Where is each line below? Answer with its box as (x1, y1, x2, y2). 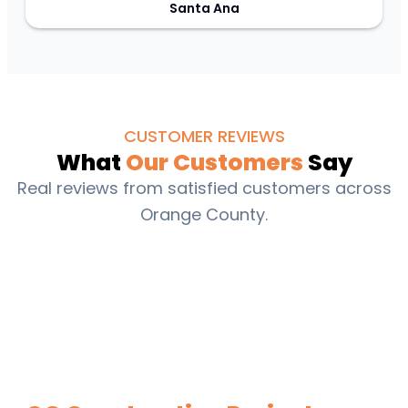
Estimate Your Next (25, 371, 251, 403)
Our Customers (125, 147, 303, 179)
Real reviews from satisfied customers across (16, 177, 392, 200)
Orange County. (140, 203, 268, 227)
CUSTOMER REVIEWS (123, 125, 285, 148)
